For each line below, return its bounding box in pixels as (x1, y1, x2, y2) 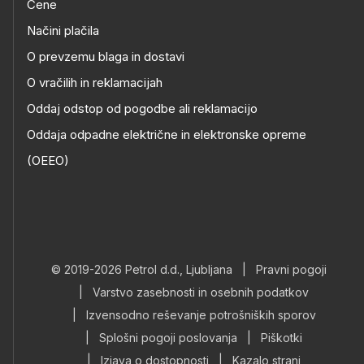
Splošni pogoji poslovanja (99, 331, 237, 344)
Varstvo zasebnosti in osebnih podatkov (93, 285, 309, 299)
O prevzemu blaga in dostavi (27, 49, 184, 64)
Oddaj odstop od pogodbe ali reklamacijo (27, 101, 258, 116)
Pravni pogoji (256, 262, 327, 276)
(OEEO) (27, 153, 69, 168)
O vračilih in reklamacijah (27, 75, 162, 90)
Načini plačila (27, 23, 99, 38)
